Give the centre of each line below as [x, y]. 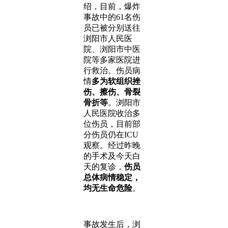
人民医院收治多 [112, 113]
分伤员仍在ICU [111, 135]
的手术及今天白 [112, 156]
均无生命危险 [108, 188]
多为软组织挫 [116, 81]
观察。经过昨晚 [112, 145]
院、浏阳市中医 [112, 49]
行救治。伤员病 [112, 70]
